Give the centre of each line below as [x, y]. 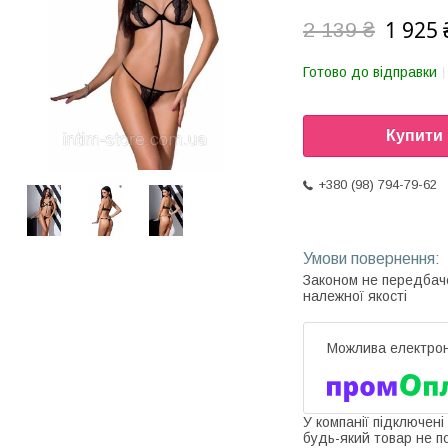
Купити [414, 136]
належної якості [355, 296]
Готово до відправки [370, 72]
